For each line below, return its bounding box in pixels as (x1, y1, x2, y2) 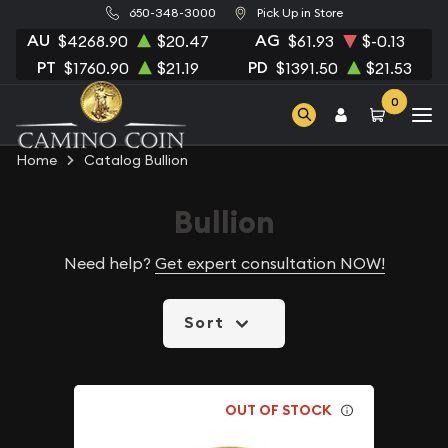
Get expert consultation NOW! (154, 253, 385, 273)
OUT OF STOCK (225, 400, 333, 419)
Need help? (63, 253, 155, 273)
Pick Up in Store (256, 5, 343, 21)
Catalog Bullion (84, 151, 188, 169)
